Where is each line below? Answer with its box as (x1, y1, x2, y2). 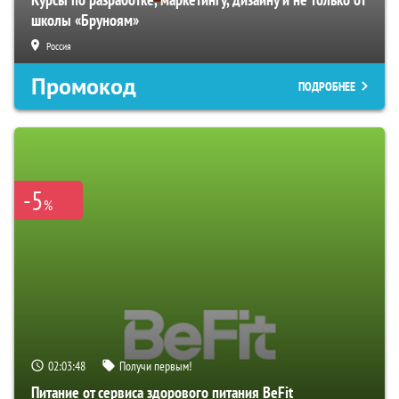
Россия (46, 38, 71, 53)
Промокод (31, 70, 136, 102)
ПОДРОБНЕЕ (298, 77, 355, 94)
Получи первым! (119, 357, 191, 374)
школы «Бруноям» (31, 9, 139, 30)
